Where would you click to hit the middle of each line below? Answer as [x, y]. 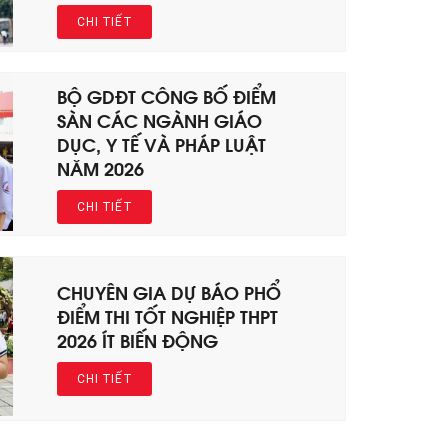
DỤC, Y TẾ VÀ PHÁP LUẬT [162, 143]
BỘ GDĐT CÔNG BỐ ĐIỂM [167, 95]
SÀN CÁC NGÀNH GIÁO [160, 119]
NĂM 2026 [101, 167]
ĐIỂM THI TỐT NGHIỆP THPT [168, 316]
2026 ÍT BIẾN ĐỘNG [138, 340]
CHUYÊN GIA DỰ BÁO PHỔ [169, 292]
